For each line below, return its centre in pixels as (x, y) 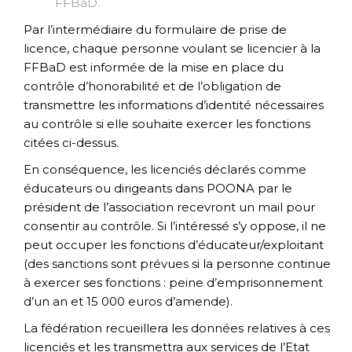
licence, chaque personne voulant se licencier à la (172, 48)
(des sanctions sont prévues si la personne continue (177, 263)
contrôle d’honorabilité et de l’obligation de (152, 86)
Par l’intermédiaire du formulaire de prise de (155, 29)
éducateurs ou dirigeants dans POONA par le (158, 188)
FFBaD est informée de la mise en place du (154, 67)
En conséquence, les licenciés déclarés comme (165, 169)
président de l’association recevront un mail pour (169, 207)
